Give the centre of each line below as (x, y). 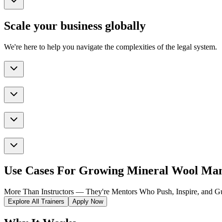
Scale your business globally (75, 26)
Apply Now (88, 201)
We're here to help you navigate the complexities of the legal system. (111, 47)
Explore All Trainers (36, 201)
